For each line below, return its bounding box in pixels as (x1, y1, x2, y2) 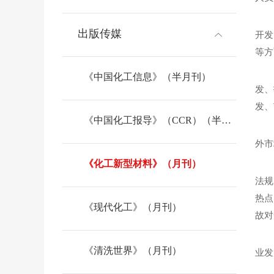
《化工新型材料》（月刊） (84, 158, 201, 169)
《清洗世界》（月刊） (84, 245, 182, 256)
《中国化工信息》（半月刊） (84, 72, 211, 83)
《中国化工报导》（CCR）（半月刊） (221, 115, 231, 126)
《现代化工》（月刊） (84, 202, 182, 213)
